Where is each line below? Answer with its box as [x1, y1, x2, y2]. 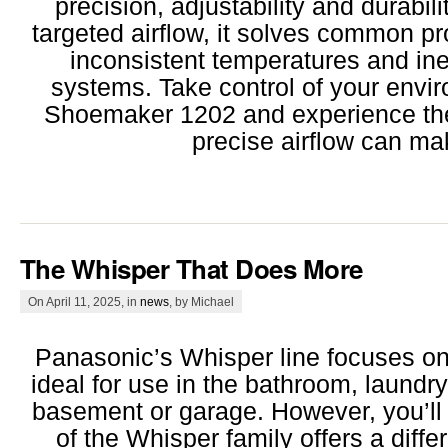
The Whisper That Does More [20, 250, 363, 288]
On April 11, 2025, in [28, 295, 140, 309]
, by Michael [169, 295, 234, 309]
